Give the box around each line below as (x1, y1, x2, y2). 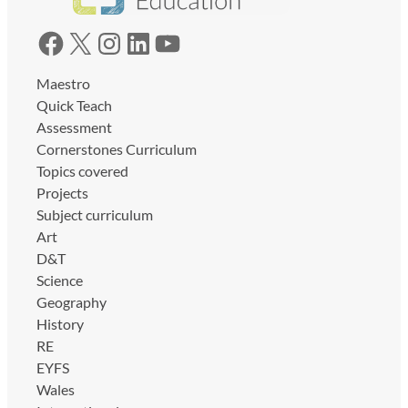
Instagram (94, 24, 117, 60)
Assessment (36, 117, 112, 136)
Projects (36, 183, 88, 201)
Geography (36, 292, 107, 311)
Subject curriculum (36, 205, 153, 223)
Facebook (36, 24, 51, 60)
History (36, 314, 84, 332)
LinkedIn (123, 24, 139, 60)
